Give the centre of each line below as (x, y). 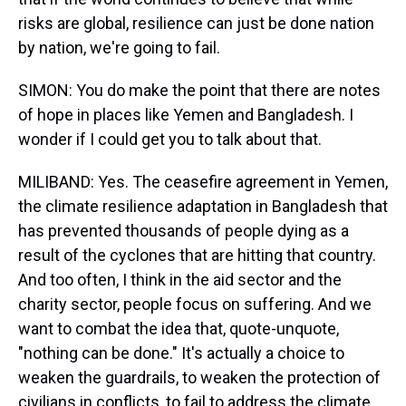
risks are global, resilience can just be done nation (196, 23)
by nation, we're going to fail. (119, 48)
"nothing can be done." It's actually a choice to (181, 353)
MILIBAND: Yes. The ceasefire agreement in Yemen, (203, 182)
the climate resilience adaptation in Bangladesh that (203, 206)
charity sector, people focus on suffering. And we (195, 304)
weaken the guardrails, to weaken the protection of (199, 377)
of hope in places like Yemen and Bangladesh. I (186, 115)
